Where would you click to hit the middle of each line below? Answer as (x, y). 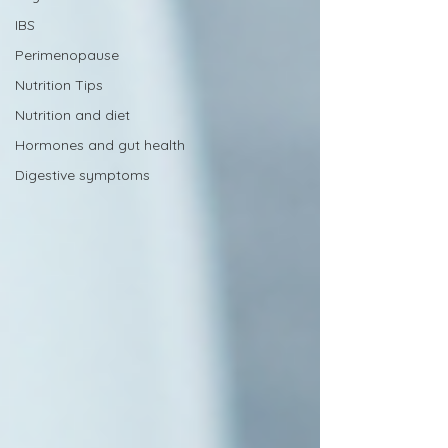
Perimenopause (67, 55)
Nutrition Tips (59, 85)
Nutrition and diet (72, 115)
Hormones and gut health (100, 145)
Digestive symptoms (82, 175)
